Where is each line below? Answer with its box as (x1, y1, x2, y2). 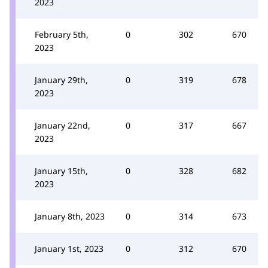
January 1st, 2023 (35, 242, 103, 254)
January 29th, (35, 74, 88, 86)
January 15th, (35, 165, 88, 176)
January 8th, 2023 (35, 210, 105, 222)
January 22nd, (35, 119, 90, 131)
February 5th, (35, 28, 89, 40)
